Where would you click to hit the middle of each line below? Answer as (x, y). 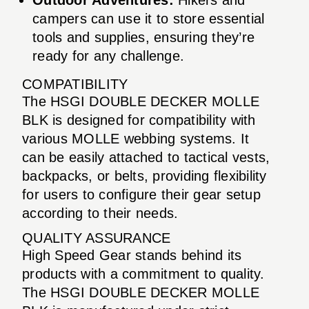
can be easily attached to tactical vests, (146, 157)
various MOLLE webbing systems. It (136, 138)
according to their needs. (100, 213)
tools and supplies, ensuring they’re (143, 37)
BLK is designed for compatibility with (139, 120)
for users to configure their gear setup (141, 194)
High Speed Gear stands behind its (132, 255)
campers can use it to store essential (149, 18)
